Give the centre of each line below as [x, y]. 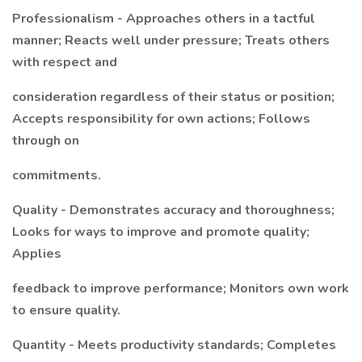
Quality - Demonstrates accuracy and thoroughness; [173, 210]
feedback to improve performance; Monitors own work [181, 288]
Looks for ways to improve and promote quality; [161, 232]
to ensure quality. [66, 310]
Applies [37, 254]
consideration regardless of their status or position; [173, 97]
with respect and [65, 62]
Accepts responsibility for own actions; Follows [161, 119]
